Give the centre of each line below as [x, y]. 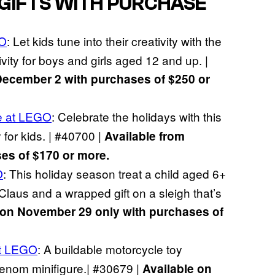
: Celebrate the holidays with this [137, 116]
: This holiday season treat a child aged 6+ [114, 173]
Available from [145, 136]
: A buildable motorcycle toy [110, 249]
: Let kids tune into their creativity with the [114, 41]
